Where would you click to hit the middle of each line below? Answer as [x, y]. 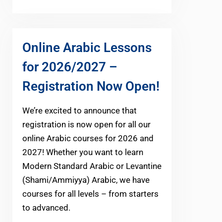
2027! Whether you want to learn [83, 152]
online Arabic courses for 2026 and [88, 139]
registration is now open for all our [86, 125]
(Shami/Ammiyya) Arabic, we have [86, 180]
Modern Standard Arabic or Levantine [92, 166]
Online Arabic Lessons [87, 48]
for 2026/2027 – [70, 67]
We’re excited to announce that [80, 111]
